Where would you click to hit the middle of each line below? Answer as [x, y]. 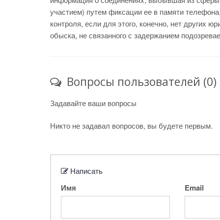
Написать [85, 171]
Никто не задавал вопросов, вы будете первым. [131, 125]
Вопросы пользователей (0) [140, 82]
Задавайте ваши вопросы [93, 103]
